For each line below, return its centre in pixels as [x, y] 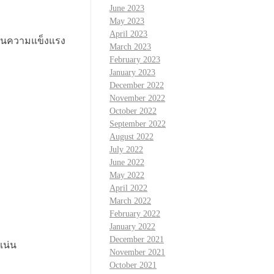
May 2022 [127, 176]
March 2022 [130, 201]
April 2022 [128, 188]
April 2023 [128, 34]
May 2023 [127, 21]
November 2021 [137, 253]
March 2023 [130, 47]
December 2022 [137, 86]
